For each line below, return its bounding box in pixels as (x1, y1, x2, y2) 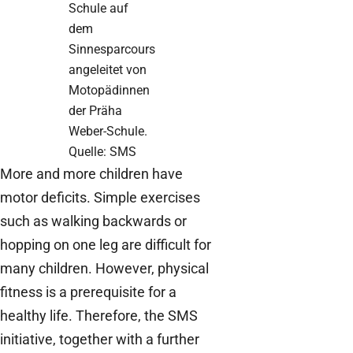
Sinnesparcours (68, 41, 155, 57)
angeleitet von (68, 61, 147, 77)
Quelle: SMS (68, 143, 136, 159)
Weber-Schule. (68, 123, 147, 139)
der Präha (68, 102, 122, 118)
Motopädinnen (68, 82, 150, 98)
